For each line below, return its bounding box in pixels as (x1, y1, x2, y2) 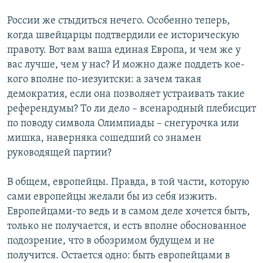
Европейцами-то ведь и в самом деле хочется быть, (7, 206, 250, 218)
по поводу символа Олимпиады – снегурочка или (7, 118, 239, 130)
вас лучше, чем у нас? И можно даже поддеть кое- (7, 59, 245, 71)
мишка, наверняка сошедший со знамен (7, 133, 201, 144)
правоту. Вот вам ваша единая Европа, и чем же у (7, 45, 241, 56)
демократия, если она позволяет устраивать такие (7, 89, 245, 100)
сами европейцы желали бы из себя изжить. (7, 191, 217, 203)
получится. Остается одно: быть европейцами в (7, 250, 230, 262)
